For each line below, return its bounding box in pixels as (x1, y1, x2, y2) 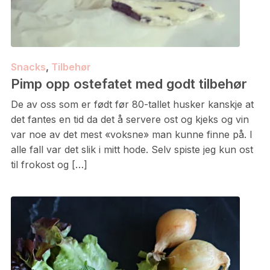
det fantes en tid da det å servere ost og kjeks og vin (10, 113, 249, 125)
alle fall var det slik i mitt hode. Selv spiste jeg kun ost (10, 143, 253, 155)
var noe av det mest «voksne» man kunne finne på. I (10, 128, 253, 140)
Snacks (10, 61, 46, 73)
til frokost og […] (10, 159, 87, 171)
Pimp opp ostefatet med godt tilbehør (10, 76, 247, 92)
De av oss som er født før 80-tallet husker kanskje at (10, 98, 254, 110)
